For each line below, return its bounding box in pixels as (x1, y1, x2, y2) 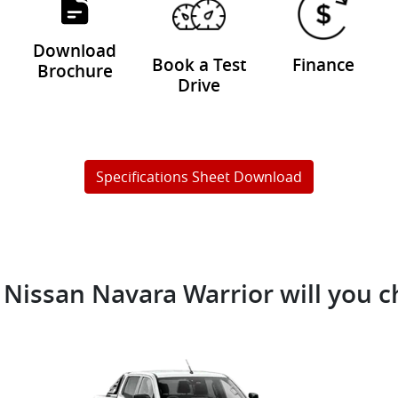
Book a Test (151, 53, 246, 76)
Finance (291, 53, 354, 76)
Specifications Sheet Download (96, 166, 302, 187)
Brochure (36, 60, 113, 83)
